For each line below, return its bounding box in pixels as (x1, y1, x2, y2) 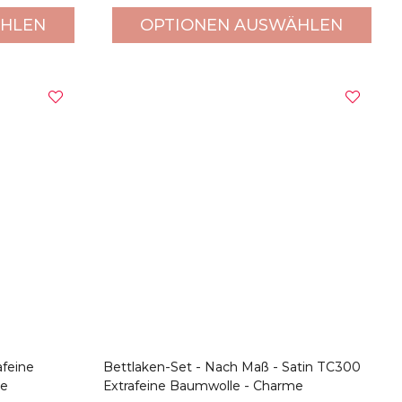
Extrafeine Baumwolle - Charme (102, 378, 303, 394)
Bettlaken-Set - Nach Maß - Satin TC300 (102, 359, 361, 375)
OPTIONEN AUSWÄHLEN (140, 14, 344, 35)
